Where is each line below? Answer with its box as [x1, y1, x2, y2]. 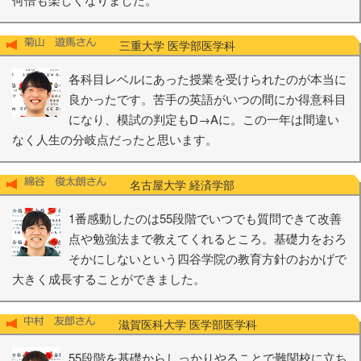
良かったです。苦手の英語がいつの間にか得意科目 [68, 89, 346, 107]
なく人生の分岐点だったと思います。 [12, 130, 218, 147]
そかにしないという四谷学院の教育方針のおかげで [68, 249, 346, 267]
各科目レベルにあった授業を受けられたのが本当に [68, 69, 346, 87]
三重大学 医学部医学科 [97, 36, 235, 53]
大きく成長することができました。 [12, 269, 205, 287]
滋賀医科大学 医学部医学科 [96, 315, 257, 332]
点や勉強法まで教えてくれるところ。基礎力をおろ [68, 229, 346, 247]
